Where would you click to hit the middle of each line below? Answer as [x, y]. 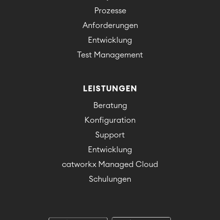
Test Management [110, 55]
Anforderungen [110, 26]
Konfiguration [110, 121]
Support [110, 135]
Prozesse [110, 11]
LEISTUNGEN [110, 89]
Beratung [110, 106]
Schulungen [110, 179]
